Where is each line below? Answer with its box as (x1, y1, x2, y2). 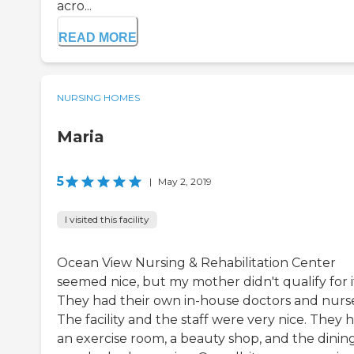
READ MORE (58, 31, 137, 45)
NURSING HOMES (57, 92, 140, 104)
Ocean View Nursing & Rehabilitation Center (57, 255, 336, 271)
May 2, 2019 (158, 175, 212, 188)
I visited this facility (65, 213, 149, 226)
